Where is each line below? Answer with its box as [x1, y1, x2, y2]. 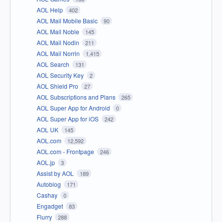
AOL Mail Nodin [37, 38, 81, 47]
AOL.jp [37, 158, 56, 166]
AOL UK [37, 125, 60, 134]
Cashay [37, 190, 59, 199]
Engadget [37, 201, 64, 210]
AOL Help [37, 5, 64, 14]
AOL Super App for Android [37, 103, 111, 112]
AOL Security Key [37, 70, 85, 79]
